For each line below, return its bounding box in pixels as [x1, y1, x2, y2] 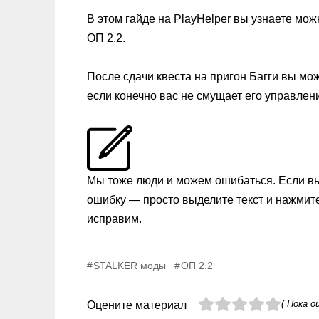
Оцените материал [87, 298, 187, 311]
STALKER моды [93, 259, 167, 271]
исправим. [87, 212, 142, 225]
